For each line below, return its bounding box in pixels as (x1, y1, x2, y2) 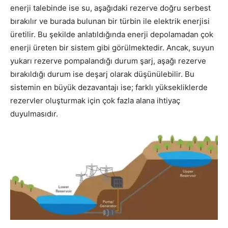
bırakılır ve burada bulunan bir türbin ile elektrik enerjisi (10, 16, 210, 26)
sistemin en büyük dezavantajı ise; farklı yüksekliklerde (10, 82, 208, 93)
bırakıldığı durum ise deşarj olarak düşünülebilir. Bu (10, 69, 194, 79)
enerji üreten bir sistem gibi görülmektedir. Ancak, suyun (10, 43, 214, 53)
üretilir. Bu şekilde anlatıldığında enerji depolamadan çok (10, 30, 213, 40)
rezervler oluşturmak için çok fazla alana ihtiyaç (10, 96, 180, 106)
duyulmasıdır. (10, 109, 58, 119)
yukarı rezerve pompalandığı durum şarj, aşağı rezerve (10, 56, 206, 66)
